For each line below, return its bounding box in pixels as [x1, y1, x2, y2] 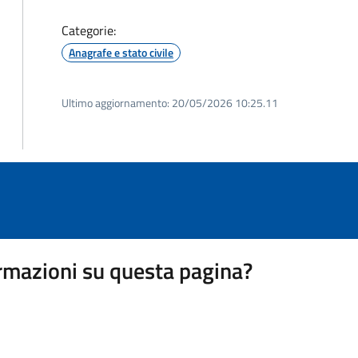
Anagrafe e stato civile [69, 44, 173, 61]
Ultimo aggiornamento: [62, 94, 169, 111]
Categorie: [62, 21, 116, 40]
